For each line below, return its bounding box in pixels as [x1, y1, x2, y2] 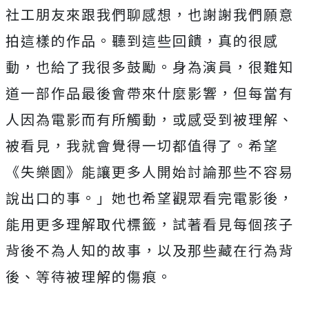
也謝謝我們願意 [188, 4, 294, 25]
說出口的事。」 [6, 188, 112, 208]
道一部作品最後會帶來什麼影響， [6, 83, 233, 103]
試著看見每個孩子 [172, 214, 294, 235]
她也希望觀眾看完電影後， [112, 188, 294, 208]
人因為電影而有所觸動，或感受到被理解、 [6, 109, 294, 130]
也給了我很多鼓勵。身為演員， [36, 57, 248, 77]
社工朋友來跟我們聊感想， [6, 4, 188, 25]
